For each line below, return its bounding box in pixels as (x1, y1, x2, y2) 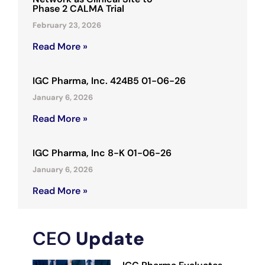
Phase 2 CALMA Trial (33, 2, 127, 15)
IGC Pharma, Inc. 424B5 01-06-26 (33, 74, 186, 87)
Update (76, 226, 144, 251)
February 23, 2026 (33, 20, 101, 30)
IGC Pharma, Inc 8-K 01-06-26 (33, 146, 172, 159)
